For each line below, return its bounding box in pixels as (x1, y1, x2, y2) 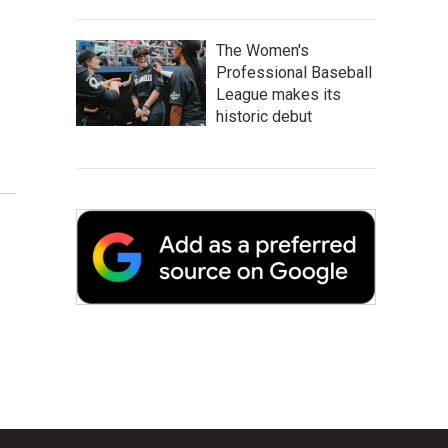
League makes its (216, 85, 341, 104)
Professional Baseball (216, 63, 372, 82)
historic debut (216, 107, 312, 126)
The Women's (216, 41, 309, 60)
